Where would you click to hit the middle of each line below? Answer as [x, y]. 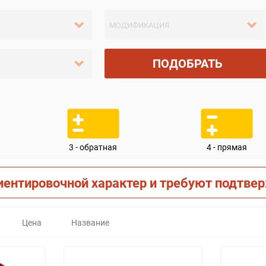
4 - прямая [227, 147]
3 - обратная [93, 147]
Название [90, 222]
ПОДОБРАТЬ [187, 64]
